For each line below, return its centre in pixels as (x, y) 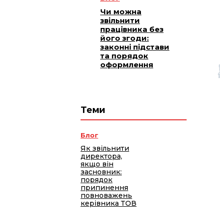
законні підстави (135, 47)
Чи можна (121, 12)
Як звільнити (105, 149)
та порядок (124, 56)
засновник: (101, 172)
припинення (104, 188)
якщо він (97, 164)
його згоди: (124, 38)
